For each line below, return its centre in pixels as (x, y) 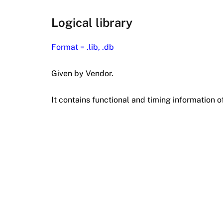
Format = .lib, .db (83, 47)
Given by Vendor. (82, 74)
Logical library (92, 23)
